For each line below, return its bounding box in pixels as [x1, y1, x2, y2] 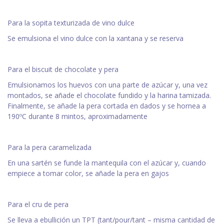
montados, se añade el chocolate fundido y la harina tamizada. [7, 90, 211, 100]
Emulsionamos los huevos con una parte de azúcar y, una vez [7, 80, 207, 90]
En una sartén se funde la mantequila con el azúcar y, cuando [7, 158, 206, 168]
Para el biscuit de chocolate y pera [7, 64, 118, 74]
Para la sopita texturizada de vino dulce [7, 18, 134, 28]
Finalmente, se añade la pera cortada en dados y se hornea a [7, 101, 206, 111]
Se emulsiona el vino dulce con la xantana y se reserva [7, 33, 183, 43]
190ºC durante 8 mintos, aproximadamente [7, 111, 147, 121]
